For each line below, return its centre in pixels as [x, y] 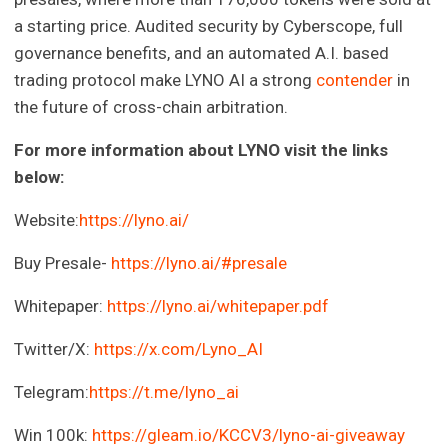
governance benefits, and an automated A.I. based [202, 53]
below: [39, 177]
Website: [47, 220]
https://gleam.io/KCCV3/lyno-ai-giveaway [249, 435]
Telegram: [52, 392]
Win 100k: [53, 435]
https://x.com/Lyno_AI [179, 349]
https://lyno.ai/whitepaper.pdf [218, 306]
